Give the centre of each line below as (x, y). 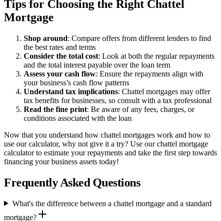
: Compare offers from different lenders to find (139, 38)
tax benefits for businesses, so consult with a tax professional (118, 100)
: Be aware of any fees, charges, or (141, 109)
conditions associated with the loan (78, 118)
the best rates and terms (60, 47)
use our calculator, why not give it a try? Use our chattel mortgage (106, 144)
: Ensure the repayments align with (149, 74)
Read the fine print (55, 109)
